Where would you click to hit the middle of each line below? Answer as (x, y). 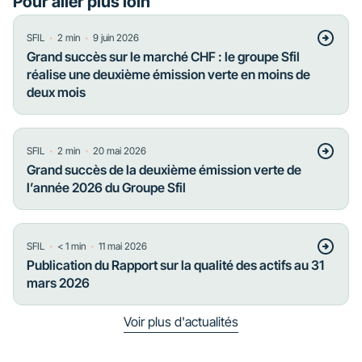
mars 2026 (58, 283)
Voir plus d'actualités (181, 322)
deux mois (56, 92)
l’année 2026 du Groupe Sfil (106, 187)
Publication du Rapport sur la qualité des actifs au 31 (175, 265)
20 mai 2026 (120, 151)
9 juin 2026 (116, 38)
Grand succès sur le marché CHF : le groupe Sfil (163, 57)
